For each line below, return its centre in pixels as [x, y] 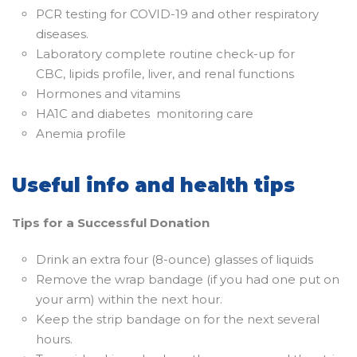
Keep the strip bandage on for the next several [178, 319]
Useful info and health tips [153, 185]
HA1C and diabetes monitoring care [145, 113]
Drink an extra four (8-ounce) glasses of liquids [175, 259]
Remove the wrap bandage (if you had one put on [188, 279]
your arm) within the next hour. [129, 299]
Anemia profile [81, 133]
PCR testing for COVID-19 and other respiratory [177, 14]
